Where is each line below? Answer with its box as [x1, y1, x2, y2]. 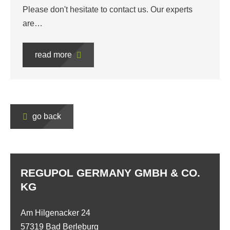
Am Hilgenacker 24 [21, 208, 90, 218]
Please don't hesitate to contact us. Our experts [23, 5, 193, 14]
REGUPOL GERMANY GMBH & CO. [21, 167, 200, 179]
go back [30, 112, 61, 121]
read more [35, 50, 74, 60]
